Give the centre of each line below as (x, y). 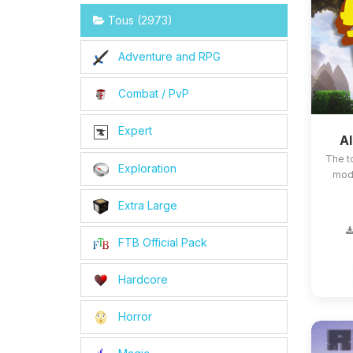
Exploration (146, 168)
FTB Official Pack (161, 242)
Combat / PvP (152, 94)
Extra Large (146, 205)
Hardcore (141, 280)
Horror (134, 317)
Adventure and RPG (168, 56)
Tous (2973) (139, 20)
